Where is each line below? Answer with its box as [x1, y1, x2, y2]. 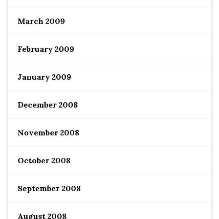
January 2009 [18, 72, 71, 82]
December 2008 [18, 100, 78, 109]
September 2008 [18, 183, 81, 193]
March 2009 [18, 16, 65, 26]
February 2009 [18, 44, 74, 54]
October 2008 [18, 155, 70, 165]
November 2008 [18, 128, 79, 137]
